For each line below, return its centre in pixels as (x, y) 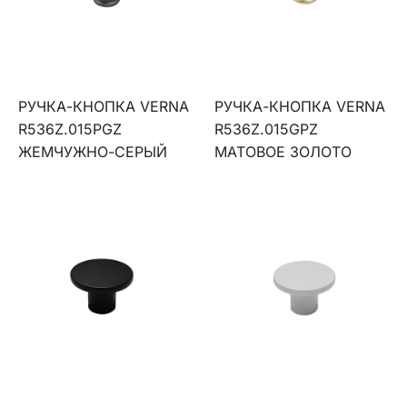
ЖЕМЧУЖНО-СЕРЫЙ (93, 152)
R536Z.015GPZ (267, 129)
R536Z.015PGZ (70, 129)
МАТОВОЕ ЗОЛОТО (283, 152)
